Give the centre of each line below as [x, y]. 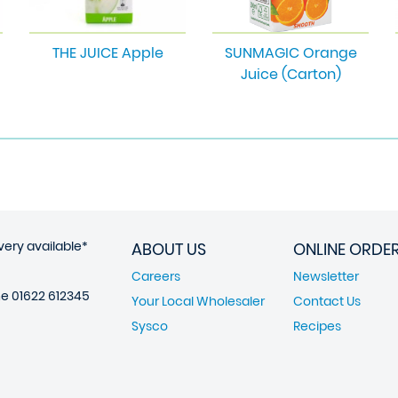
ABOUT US [169, 249]
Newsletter [326, 276]
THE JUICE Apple [107, 53]
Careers [156, 276]
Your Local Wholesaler [198, 301]
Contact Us [327, 301]
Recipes [317, 326]
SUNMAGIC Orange [291, 53]
